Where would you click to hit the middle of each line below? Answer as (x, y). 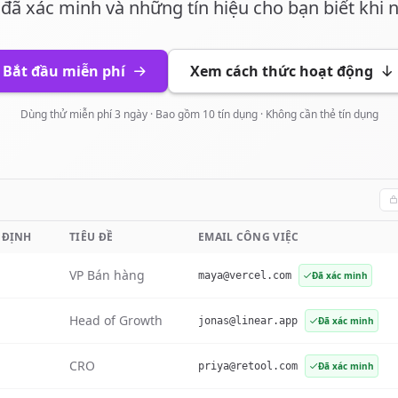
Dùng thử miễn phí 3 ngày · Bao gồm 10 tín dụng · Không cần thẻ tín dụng (199, 114)
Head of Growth (116, 320)
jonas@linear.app (248, 321)
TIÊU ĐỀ (92, 237)
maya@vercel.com (245, 275)
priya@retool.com (248, 366)
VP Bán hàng (107, 275)
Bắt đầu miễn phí (64, 71)
